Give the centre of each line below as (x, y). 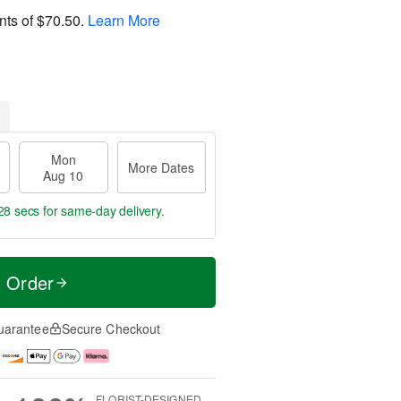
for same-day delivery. (102, 210)
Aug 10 (64, 175)
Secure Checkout (111, 328)
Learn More (124, 20)
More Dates (162, 167)
